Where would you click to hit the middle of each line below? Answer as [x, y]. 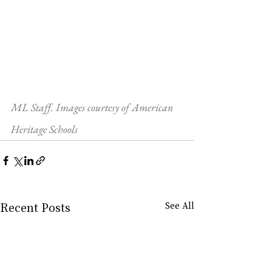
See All [180, 205]
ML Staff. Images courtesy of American [93, 107]
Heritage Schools [44, 129]
